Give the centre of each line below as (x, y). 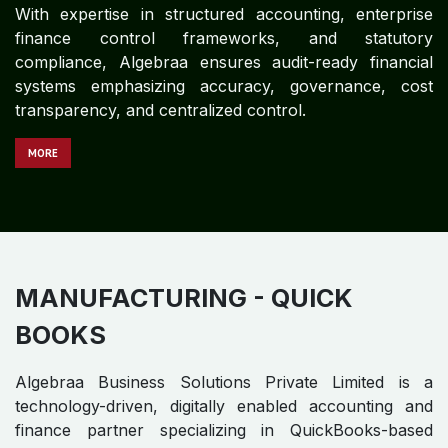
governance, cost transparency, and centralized (224, 217)
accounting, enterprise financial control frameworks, (224, 145)
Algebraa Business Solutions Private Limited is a (224, 25)
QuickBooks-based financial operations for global (224, 97)
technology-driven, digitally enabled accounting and (224, 49)
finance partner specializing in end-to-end (224, 73)
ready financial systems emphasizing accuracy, (224, 193)
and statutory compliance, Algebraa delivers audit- (224, 169)
